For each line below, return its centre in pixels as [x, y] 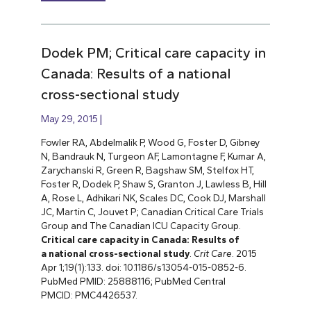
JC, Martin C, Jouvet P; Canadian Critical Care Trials [152, 212]
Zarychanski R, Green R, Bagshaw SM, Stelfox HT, [147, 170]
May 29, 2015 [69, 119]
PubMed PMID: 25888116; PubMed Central [133, 281]
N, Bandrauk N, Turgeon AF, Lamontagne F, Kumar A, [153, 157]
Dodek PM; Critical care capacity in [153, 53]
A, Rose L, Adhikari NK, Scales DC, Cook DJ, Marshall [153, 198]
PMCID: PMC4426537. [89, 295]
